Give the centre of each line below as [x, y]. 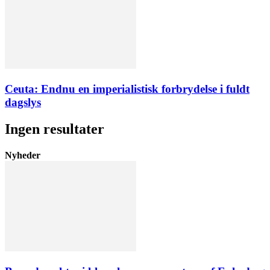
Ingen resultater [55, 129]
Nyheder [23, 155]
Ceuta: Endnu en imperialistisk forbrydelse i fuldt [127, 89]
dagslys [23, 102]
